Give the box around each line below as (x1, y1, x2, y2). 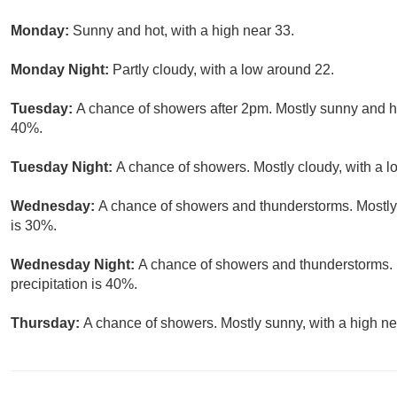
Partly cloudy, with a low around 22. (113, 62, 334, 78)
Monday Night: (11, 62, 113, 78)
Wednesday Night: (11, 257, 138, 273)
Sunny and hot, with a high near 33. (73, 23, 294, 39)
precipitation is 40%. (11, 276, 137, 292)
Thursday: (11, 315, 83, 331)
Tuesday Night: (11, 160, 116, 175)
